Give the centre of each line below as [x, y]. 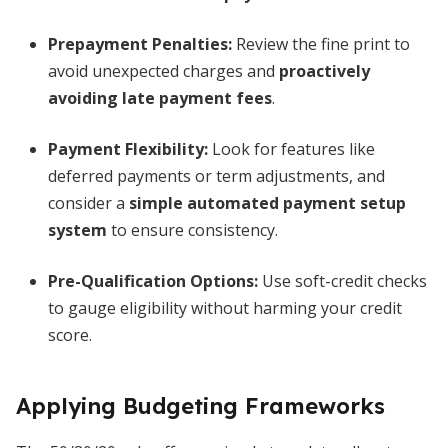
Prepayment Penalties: [140, 44]
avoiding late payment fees [160, 98]
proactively [324, 71]
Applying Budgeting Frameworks [200, 406]
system [77, 230]
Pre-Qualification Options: [153, 281]
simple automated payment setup [267, 203]
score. [70, 335]
